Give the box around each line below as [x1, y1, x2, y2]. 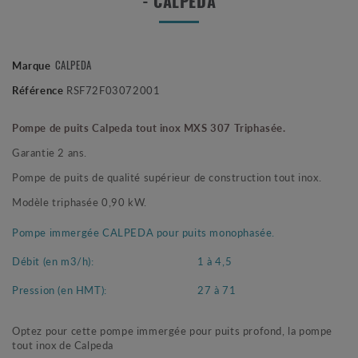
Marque [12, 58, 51, 74]
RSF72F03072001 [66, 82, 161, 98]
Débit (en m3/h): [12, 253, 94, 269]
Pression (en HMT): [12, 282, 107, 298]
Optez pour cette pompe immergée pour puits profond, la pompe [12, 323, 333, 339]
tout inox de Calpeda [12, 337, 113, 353]
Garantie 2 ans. [12, 145, 87, 161]
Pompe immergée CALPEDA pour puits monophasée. [12, 225, 275, 241]
